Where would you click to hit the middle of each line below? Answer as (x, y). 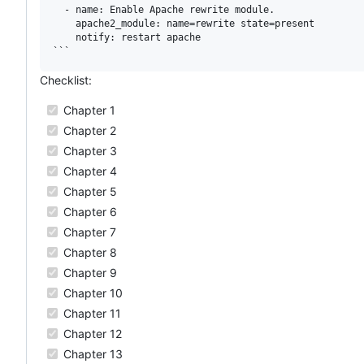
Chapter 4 (89, 171)
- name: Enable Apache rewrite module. (164, 9)
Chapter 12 (91, 333)
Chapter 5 (89, 191)
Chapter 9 (89, 272)
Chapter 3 (89, 150)
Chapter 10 (91, 292)
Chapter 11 (91, 313)
